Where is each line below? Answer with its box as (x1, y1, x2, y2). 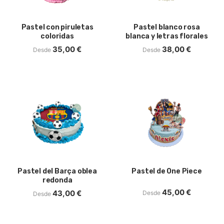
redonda (42, 176, 72, 185)
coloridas (40, 32, 74, 41)
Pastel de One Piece (131, 167, 202, 176)
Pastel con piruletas (21, 23, 93, 32)
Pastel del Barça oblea (17, 167, 97, 176)
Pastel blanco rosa (133, 23, 200, 32)
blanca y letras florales (125, 32, 208, 41)
